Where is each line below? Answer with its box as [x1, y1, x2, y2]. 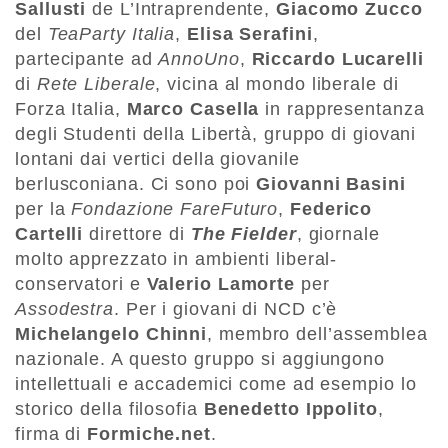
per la [15, 199, 72, 220]
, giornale [296, 224, 380, 245]
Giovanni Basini [256, 174, 406, 195]
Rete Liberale [36, 74, 156, 95]
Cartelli [15, 224, 84, 245]
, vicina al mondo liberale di [155, 74, 399, 95]
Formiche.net [87, 424, 211, 445]
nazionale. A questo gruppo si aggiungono [15, 349, 385, 370]
